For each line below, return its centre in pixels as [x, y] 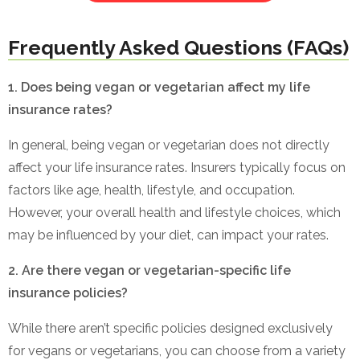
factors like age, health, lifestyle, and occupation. [151, 190]
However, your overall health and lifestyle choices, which [174, 212]
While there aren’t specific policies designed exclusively [170, 328]
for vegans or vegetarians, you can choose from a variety [177, 350]
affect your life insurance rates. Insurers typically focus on [177, 167]
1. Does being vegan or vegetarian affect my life [159, 87]
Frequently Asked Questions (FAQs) [178, 47]
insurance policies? [68, 292]
